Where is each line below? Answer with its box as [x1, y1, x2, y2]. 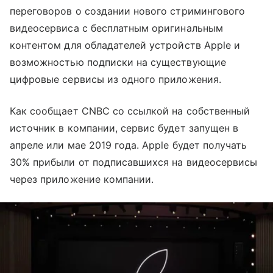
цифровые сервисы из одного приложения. [10, 73, 221, 85]
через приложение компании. [10, 173, 154, 185]
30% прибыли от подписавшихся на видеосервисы [10, 156, 258, 168]
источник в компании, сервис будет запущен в [10, 122, 239, 134]
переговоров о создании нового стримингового [10, 5, 246, 17]
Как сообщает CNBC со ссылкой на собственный [10, 105, 250, 117]
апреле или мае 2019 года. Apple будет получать [10, 139, 247, 151]
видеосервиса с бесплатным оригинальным [10, 22, 223, 34]
